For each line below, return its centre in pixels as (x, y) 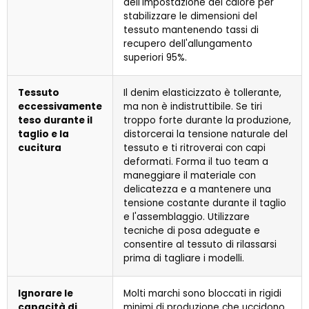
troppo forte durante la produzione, (207, 121)
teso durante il (55, 121)
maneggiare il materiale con (190, 176)
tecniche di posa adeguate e (192, 231)
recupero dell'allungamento (188, 44)
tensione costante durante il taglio (205, 203)
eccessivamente (60, 107)
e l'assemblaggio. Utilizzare (187, 217)
